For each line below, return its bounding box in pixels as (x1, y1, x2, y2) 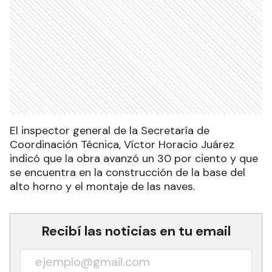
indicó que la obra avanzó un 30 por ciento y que (10, 151, 258, 166)
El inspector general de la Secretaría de (10, 123, 209, 138)
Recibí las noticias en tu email (41, 222, 231, 240)
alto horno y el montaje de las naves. (10, 178, 195, 194)
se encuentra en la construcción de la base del (10, 165, 245, 180)
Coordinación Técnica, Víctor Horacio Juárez (10, 137, 234, 152)
